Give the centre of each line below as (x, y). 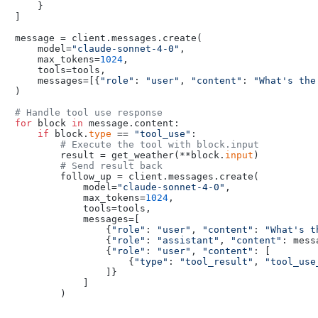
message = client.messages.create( (109, 38)
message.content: (131, 124)
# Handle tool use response (89, 113)
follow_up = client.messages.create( (137, 177)
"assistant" (188, 241)
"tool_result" (216, 262)
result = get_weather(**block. (120, 155)
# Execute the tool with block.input (160, 145)
